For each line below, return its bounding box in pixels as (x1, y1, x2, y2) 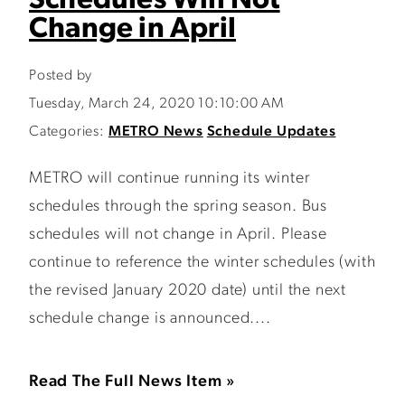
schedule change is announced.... (29, 310, 271, 327)
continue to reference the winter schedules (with (29, 254, 376, 271)
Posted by (29, 69, 93, 83)
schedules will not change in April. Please (29, 226, 327, 243)
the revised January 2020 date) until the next (29, 282, 346, 299)
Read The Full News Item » (29, 373, 236, 391)
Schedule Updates (206, 125, 336, 139)
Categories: (29, 125, 105, 139)
